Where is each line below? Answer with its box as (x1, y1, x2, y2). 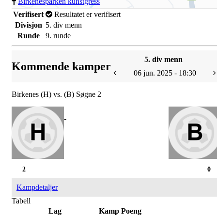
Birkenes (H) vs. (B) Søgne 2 (12, 90, 101, 98)
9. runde (46, 31, 71, 40)
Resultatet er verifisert (52, 10, 121, 18)
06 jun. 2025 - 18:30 (133, 68, 196, 77)
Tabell (12, 196, 31, 205)
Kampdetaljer (16, 183, 58, 191)
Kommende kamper (12, 60, 111, 73)
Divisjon (15, 20, 42, 29)
